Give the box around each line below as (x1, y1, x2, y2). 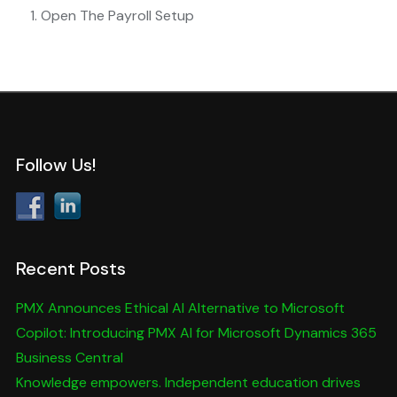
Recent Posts (15, 257, 126, 281)
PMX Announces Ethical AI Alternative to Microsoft (15, 299, 345, 318)
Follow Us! (15, 153, 96, 177)
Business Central (15, 348, 123, 368)
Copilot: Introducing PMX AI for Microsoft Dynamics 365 (15, 323, 377, 343)
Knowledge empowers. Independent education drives (15, 373, 361, 393)
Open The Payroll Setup (40, 6, 194, 26)
